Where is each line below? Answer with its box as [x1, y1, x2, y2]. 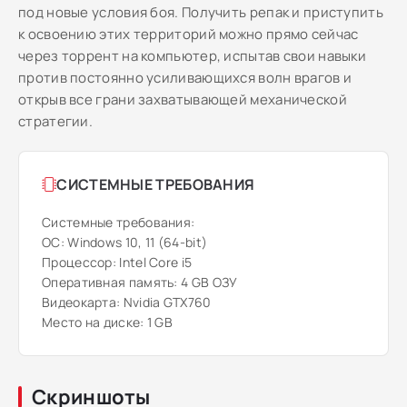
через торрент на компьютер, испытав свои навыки [18, 46, 367, 65]
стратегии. [18, 112, 94, 131]
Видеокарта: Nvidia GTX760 [42, 293, 212, 311]
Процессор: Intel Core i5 [42, 253, 193, 271]
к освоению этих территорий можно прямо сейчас [18, 25, 359, 44]
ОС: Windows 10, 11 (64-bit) [42, 233, 208, 251]
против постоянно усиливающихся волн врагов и [18, 68, 352, 87]
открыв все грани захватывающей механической [18, 90, 347, 109]
